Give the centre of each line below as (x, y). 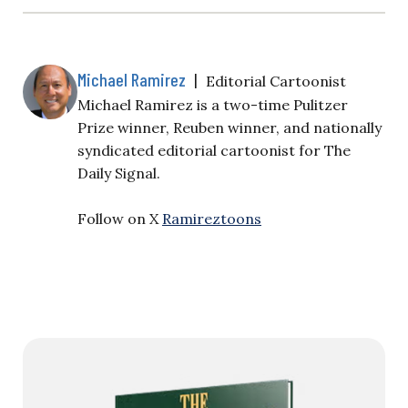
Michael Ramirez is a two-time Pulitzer (213, 105)
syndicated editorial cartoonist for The (214, 151)
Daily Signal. (119, 173)
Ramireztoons (212, 219)
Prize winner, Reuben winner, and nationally (229, 128)
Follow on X (120, 219)
